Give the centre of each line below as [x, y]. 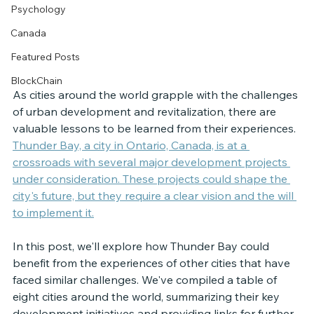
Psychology [38, 9]
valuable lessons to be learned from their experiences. [156, 128]
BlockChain [36, 80]
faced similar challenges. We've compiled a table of [146, 279]
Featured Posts [45, 56]
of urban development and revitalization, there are [146, 111]
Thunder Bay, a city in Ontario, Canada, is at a [131, 145]
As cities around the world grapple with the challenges [157, 94]
